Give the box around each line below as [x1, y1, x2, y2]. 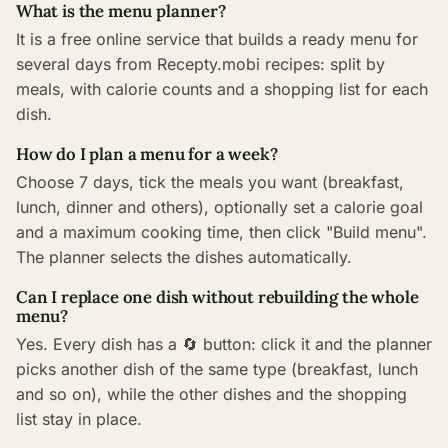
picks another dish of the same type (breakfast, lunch [16, 359, 418, 379]
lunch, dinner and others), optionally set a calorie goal [16, 197, 423, 217]
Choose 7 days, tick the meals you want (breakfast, [16, 172, 404, 192]
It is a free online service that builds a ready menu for [16, 29, 418, 49]
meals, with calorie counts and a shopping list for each [16, 79, 428, 99]
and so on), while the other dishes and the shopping [16, 384, 407, 404]
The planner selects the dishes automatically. [16, 247, 352, 267]
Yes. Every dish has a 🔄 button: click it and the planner [16, 334, 432, 354]
